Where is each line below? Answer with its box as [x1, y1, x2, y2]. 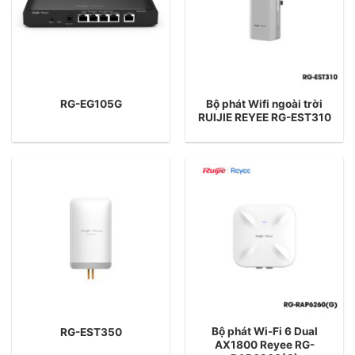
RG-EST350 [59, 326, 122, 339]
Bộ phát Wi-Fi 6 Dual [211, 325, 318, 338]
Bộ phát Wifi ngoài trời [206, 97, 323, 110]
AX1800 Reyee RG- [214, 338, 315, 352]
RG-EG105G [59, 97, 122, 111]
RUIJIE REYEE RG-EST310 [197, 110, 331, 124]
